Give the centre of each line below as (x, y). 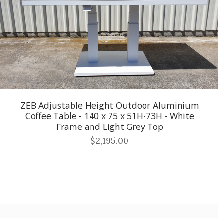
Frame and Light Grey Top (109, 126)
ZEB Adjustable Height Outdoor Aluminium (109, 105)
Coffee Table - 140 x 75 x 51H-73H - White (109, 116)
